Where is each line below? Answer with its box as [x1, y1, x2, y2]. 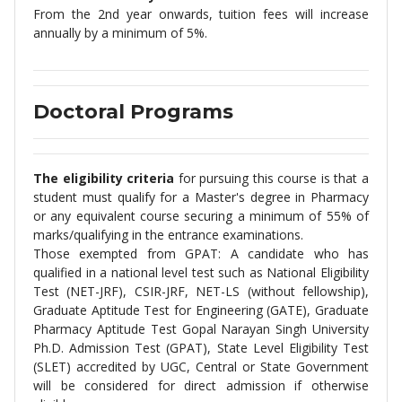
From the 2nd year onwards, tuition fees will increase [33, 5, 369, 22]
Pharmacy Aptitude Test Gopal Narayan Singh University [33, 320, 369, 337]
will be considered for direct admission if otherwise [33, 377, 369, 394]
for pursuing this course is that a [174, 170, 370, 187]
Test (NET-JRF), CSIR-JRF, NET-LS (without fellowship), [33, 283, 369, 300]
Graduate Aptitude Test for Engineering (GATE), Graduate [33, 301, 369, 319]
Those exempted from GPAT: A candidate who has [33, 245, 369, 262]
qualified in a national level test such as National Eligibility [33, 264, 369, 281]
